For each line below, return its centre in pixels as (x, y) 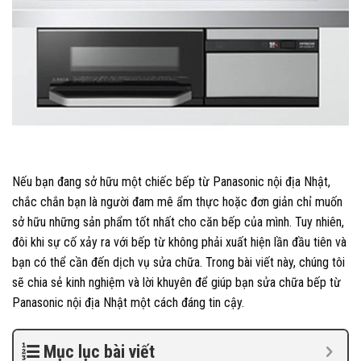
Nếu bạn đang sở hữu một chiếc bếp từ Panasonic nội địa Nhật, (171, 181)
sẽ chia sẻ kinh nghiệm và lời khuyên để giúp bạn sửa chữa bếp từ (176, 282)
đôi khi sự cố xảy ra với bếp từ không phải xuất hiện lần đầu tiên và (179, 242)
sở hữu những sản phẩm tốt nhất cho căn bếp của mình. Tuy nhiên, (178, 222)
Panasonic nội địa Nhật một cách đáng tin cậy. (128, 302)
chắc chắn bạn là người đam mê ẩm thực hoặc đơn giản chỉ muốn (177, 201)
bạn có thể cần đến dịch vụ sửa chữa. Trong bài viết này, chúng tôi (178, 262)
